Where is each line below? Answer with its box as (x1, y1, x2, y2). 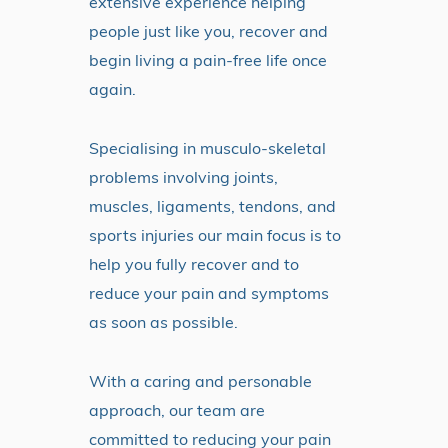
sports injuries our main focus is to (89, 225, 341, 246)
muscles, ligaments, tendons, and (89, 196, 336, 217)
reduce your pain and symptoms (89, 283, 329, 304)
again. (89, 79, 136, 100)
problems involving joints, (89, 167, 278, 188)
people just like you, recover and (89, 21, 328, 42)
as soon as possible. (89, 312, 238, 333)
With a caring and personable (89, 371, 312, 392)
